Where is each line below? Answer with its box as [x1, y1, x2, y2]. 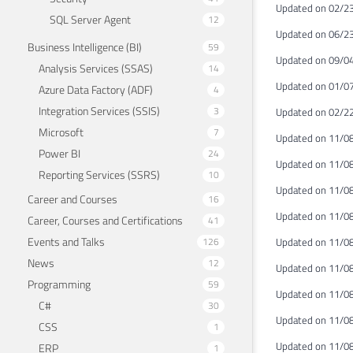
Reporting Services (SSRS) [39, 165, 160, 183]
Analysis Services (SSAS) [39, 59, 153, 76]
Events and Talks [28, 232, 105, 250]
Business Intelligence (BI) [28, 38, 142, 55]
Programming [28, 275, 91, 292]
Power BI [39, 144, 80, 162]
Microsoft [39, 123, 84, 140]
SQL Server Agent [50, 10, 131, 28]
